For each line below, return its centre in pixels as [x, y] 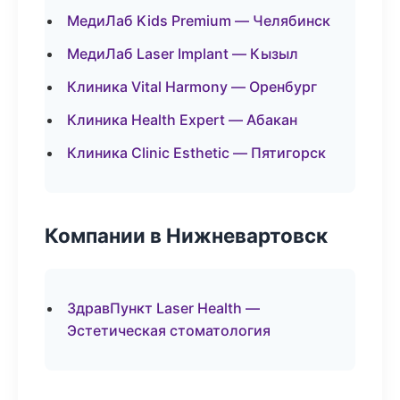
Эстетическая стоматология [169, 330]
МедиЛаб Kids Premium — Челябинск [199, 21]
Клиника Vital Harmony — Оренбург [192, 87]
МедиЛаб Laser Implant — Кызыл [183, 54]
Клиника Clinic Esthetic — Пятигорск [196, 153]
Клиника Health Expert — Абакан [182, 120]
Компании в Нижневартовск [186, 235]
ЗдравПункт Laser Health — [163, 308]
